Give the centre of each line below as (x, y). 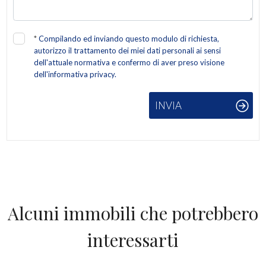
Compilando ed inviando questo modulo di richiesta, (129, 39)
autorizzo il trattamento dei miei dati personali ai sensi (128, 50)
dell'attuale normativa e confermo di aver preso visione (129, 62)
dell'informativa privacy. (75, 74)
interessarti (133, 240)
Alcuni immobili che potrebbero (133, 213)
